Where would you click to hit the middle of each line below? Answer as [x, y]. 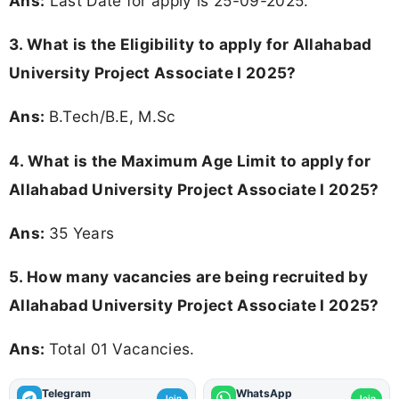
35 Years [81, 232]
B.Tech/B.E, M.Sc [112, 117]
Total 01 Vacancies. [122, 349]
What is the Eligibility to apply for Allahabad [199, 45]
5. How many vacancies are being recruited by [189, 276]
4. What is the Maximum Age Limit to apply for [190, 160]
